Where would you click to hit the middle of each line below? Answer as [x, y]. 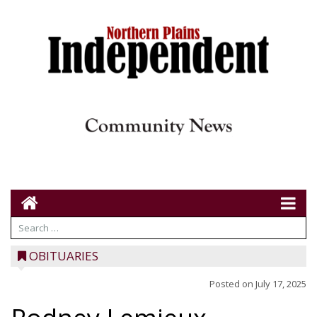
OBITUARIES [64, 256]
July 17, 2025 [281, 284]
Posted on [232, 284]
